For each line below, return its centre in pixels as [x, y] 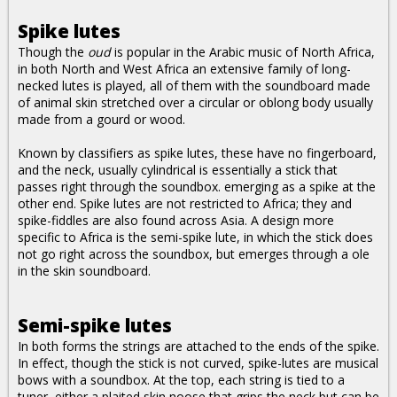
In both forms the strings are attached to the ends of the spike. [198, 346]
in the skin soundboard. [84, 271]
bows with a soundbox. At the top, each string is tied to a [181, 380]
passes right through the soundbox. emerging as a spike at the [197, 187]
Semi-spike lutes [95, 325]
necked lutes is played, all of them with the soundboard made [194, 86]
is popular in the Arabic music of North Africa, [243, 52]
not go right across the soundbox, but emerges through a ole [194, 254]
